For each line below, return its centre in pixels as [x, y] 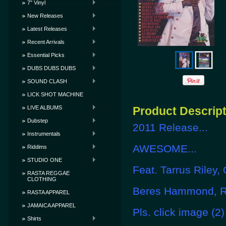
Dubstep [38, 121]
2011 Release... [170, 127]
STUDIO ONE [45, 160]
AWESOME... [165, 149]
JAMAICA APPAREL [51, 205]
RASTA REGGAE [48, 173]
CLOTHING [42, 179]
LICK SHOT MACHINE [55, 94]
